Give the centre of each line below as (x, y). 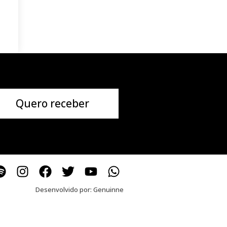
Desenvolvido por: (64, 189)
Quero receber (52, 104)
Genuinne (108, 189)
